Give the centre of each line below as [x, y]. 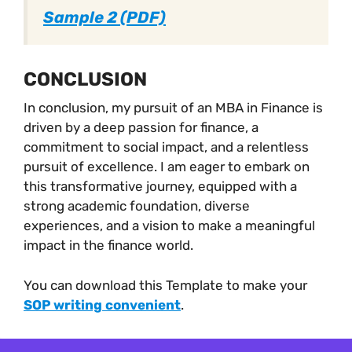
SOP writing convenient [102, 304]
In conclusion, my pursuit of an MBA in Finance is [173, 108]
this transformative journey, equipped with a [160, 187]
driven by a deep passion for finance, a [141, 128]
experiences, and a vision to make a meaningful [169, 226]
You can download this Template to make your [165, 285]
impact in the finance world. [108, 246]
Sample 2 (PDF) [104, 17]
